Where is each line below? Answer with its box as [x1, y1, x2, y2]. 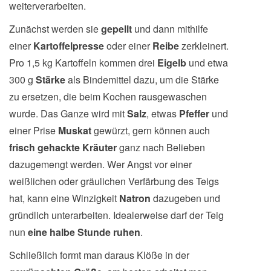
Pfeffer [179, 106, 212, 120]
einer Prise [9, 123, 58, 137]
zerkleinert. [179, 39, 229, 53]
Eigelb [157, 56, 189, 70]
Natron [119, 191, 153, 205]
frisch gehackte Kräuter [9, 140, 117, 154]
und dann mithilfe [134, 22, 208, 36]
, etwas [146, 106, 179, 120]
